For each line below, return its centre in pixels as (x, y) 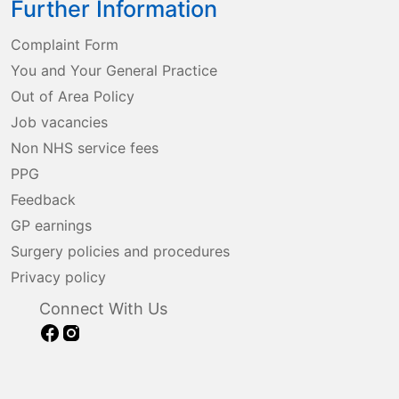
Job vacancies (59, 122)
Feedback (43, 199)
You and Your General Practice (114, 70)
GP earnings (51, 225)
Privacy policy (58, 277)
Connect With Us (103, 309)
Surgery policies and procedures (120, 251)
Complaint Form (65, 45)
